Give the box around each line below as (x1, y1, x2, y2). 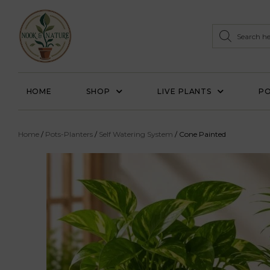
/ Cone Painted (173, 130, 226, 139)
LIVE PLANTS (157, 87, 212, 96)
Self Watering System (99, 130, 173, 139)
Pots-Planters (45, 130, 93, 139)
